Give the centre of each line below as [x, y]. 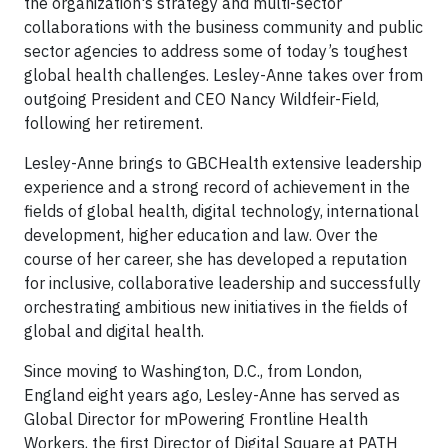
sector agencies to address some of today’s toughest [216, 51]
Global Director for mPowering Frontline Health [196, 419]
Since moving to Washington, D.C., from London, [193, 371]
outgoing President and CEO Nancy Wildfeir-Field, [201, 99]
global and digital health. [116, 331]
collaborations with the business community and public [223, 27]
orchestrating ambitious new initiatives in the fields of [216, 307]
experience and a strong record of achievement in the [217, 187]
